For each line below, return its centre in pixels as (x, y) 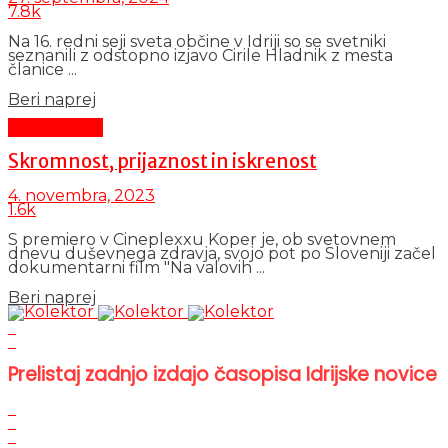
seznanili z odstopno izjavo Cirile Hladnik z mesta (200, 56)
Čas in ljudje (55, 128)
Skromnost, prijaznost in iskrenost (162, 161)
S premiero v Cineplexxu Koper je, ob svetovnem (202, 239)
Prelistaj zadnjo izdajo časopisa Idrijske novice (222, 375)
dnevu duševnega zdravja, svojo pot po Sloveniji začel (222, 253)
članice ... (42, 70)
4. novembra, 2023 (81, 195)
